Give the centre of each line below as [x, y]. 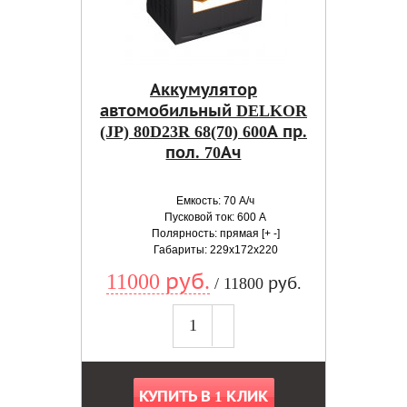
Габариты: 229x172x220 [215, 250]
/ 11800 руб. [255, 283]
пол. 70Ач [203, 153]
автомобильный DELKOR [203, 111]
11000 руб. [158, 282]
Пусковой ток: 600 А [216, 217]
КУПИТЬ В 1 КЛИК [203, 397]
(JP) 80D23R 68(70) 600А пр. [203, 132]
